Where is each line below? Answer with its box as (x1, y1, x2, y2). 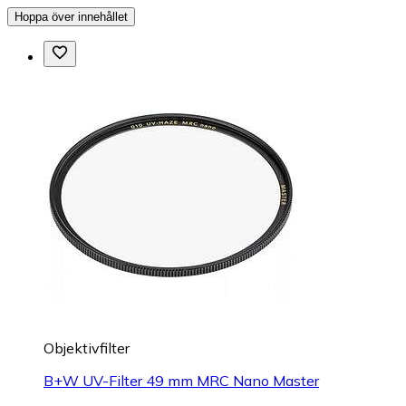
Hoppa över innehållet (14, 10, 128, 24)
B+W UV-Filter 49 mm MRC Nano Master (43, 372, 319, 391)
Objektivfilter (43, 339, 130, 358)
